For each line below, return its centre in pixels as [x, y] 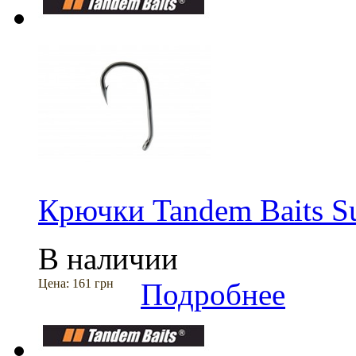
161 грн [93, 283]
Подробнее [213, 294]
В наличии [108, 258]
